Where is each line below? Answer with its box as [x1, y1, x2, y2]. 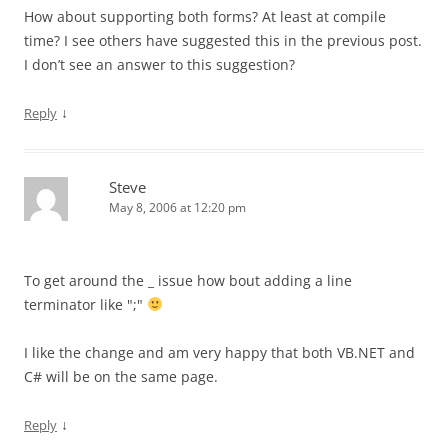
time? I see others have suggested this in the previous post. [24, 31, 422, 50]
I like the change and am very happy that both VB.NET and [24, 343, 415, 362]
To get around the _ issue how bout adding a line [24, 271, 352, 290]
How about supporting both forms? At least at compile [24, 7, 386, 26]
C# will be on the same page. [24, 367, 218, 386]
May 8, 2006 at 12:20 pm [109, 199, 246, 216]
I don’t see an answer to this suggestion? [24, 55, 295, 74]
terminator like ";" [24, 295, 147, 314]
